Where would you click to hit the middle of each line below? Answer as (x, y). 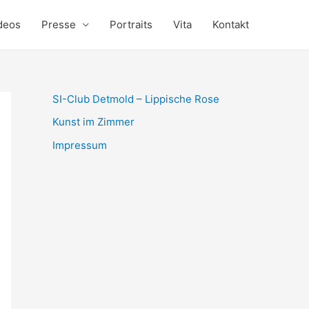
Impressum (80, 145)
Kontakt (231, 24)
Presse (59, 24)
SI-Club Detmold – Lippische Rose (136, 99)
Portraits (131, 24)
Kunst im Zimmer (93, 122)
